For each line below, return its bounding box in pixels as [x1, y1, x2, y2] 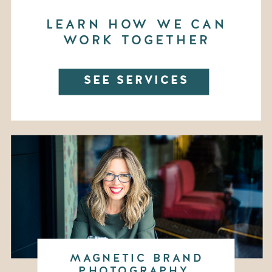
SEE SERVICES [84, 73, 189, 88]
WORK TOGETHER [63, 31, 210, 49]
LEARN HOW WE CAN [46, 16, 227, 33]
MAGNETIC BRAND [70, 250, 204, 265]
